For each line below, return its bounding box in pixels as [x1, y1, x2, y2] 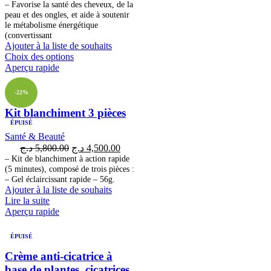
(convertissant [5, 30, 52, 41]
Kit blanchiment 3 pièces [5, 106, 126, 119]
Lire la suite [5, 195, 50, 206]
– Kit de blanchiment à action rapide [5, 153, 129, 163]
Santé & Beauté [5, 131, 65, 142]
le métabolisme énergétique [5, 20, 98, 30]
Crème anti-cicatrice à [5, 250, 113, 263]
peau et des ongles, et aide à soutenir [5, 10, 129, 20]
